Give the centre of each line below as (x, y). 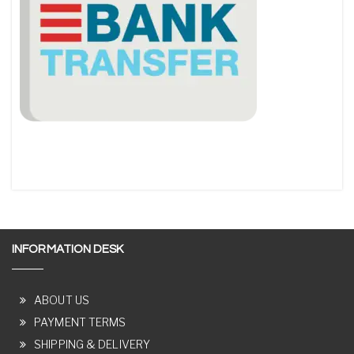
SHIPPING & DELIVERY (92, 345)
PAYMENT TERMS (80, 322)
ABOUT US (62, 300)
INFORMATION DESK (68, 250)
